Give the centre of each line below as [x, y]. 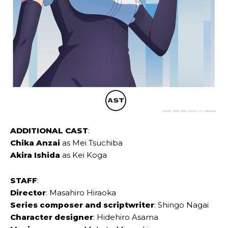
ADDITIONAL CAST [49, 131]
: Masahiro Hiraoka [81, 193]
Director [28, 193]
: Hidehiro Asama [126, 217]
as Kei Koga [83, 155]
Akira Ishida [35, 155]
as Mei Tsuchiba [92, 143]
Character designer [52, 217]
